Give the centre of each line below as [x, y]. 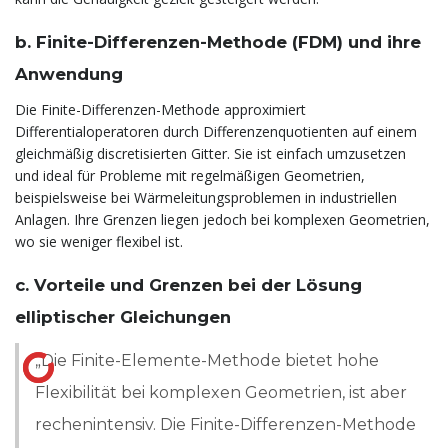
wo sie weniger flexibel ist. [99, 241]
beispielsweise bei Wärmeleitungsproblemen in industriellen [206, 197]
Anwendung [69, 74]
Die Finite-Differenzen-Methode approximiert [160, 109]
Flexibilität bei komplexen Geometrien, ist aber [221, 393]
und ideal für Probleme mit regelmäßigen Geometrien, [190, 175]
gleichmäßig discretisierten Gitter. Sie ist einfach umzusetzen [210, 153]
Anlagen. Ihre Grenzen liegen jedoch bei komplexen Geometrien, [222, 219]
